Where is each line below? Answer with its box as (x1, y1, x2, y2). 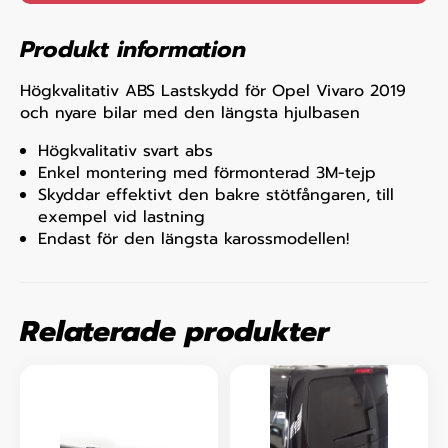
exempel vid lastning (38, 204, 205, 229)
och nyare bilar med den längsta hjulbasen (20, 100, 360, 125)
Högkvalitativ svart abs (38, 138, 213, 163)
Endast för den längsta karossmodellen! (38, 226, 349, 251)
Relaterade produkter (20, 309, 329, 353)
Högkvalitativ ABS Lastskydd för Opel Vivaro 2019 (20, 78, 406, 103)
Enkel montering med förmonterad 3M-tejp (38, 160, 376, 185)
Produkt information (20, 32, 246, 68)
